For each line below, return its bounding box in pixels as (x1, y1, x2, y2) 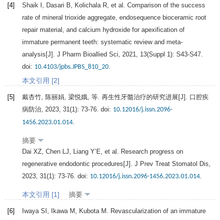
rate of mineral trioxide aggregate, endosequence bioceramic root (22, 14, 206, 22)
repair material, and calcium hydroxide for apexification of (22, 26, 185, 34)
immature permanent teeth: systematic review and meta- (22, 38, 183, 46)
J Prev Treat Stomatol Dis (135, 160, 209, 168)
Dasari (46, 1, 64, 9)
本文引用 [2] (22, 77, 59, 85)
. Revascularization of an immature (107, 207, 206, 215)
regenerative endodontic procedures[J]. (22, 160, 135, 168)
